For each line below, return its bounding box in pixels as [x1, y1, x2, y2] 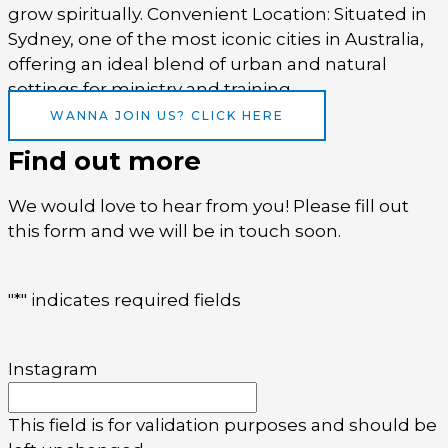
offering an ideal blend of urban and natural [8, 53, 387, 74]
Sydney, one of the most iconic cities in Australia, [8, 28, 424, 49]
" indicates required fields [21, 289, 241, 310]
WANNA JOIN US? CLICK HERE [50, 107, 284, 123]
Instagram [8, 358, 98, 379]
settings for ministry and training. [8, 78, 294, 99]
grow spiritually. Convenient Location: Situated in [8, 3, 427, 24]
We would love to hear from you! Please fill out [8, 196, 409, 217]
